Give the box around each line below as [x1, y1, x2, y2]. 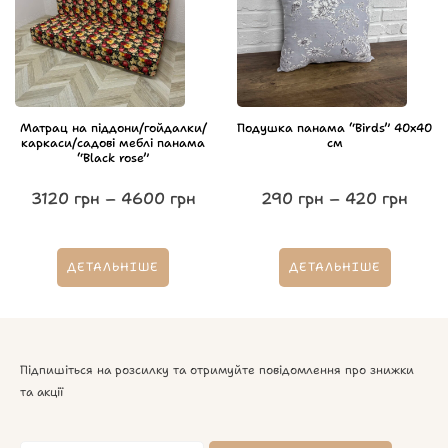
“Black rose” [77, 149, 150, 166]
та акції [20, 383, 63, 400]
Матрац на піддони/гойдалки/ [19, 119, 207, 136]
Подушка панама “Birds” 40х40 [237, 119, 433, 136]
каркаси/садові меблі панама [21, 134, 206, 151]
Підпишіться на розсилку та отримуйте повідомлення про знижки [20, 361, 414, 378]
